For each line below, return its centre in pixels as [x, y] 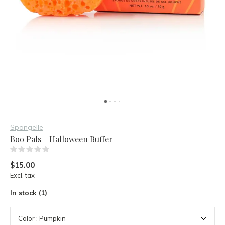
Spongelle [27, 127]
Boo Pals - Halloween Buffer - [65, 139]
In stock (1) [29, 193]
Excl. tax [22, 175]
